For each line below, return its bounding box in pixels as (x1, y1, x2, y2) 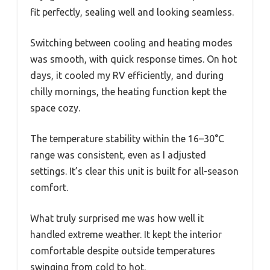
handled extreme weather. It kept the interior (30, 229, 222, 240)
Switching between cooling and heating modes (30, 37, 233, 49)
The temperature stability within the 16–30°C (30, 133, 224, 145)
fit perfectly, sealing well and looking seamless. (30, 7, 234, 18)
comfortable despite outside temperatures (30, 245, 215, 257)
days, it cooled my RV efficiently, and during (30, 70, 224, 81)
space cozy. (30, 102, 80, 114)
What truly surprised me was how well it (30, 213, 204, 224)
